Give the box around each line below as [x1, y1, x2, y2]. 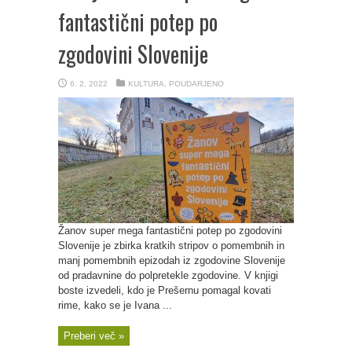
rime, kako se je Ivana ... [58, 299, 172, 311]
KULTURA [128, 79, 164, 88]
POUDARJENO [169, 79, 224, 88]
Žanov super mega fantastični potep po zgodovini [58, 225, 282, 236]
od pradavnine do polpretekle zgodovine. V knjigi [58, 269, 278, 281]
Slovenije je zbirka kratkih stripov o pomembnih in [58, 240, 284, 251]
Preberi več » [64, 330, 124, 342]
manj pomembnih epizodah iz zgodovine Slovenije [58, 255, 285, 266]
